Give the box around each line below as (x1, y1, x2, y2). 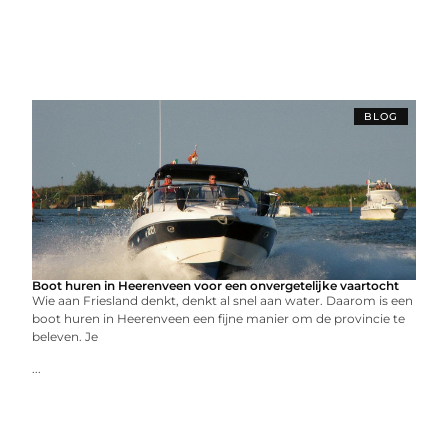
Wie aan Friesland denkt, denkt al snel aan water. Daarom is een (32, 293, 414, 308)
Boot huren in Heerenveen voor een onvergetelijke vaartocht (32, 278, 400, 293)
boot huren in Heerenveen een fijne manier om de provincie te (32, 311, 406, 326)
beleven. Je (32, 329, 99, 344)
